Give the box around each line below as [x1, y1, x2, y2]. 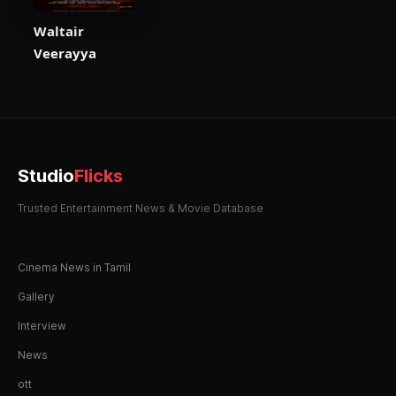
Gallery [18, 290, 55, 304]
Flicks [74, 165, 123, 187]
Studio [18, 165, 74, 187]
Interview [18, 319, 66, 333]
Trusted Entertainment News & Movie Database [18, 202, 263, 216]
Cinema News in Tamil [18, 261, 131, 275]
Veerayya [34, 44, 96, 63]
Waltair [34, 22, 84, 41]
